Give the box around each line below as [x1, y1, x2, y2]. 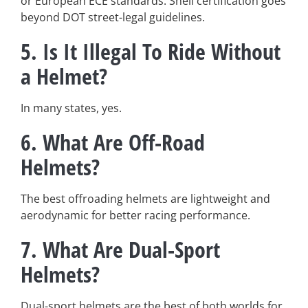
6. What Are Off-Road [21, 126, 205, 157]
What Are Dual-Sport [43, 234, 220, 264]
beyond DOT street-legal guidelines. [21, 9, 205, 25]
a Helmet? [21, 60, 107, 91]
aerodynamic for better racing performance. [21, 207, 250, 223]
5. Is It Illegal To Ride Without [21, 36, 280, 66]
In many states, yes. [21, 100, 122, 115]
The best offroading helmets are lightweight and [21, 190, 270, 206]
